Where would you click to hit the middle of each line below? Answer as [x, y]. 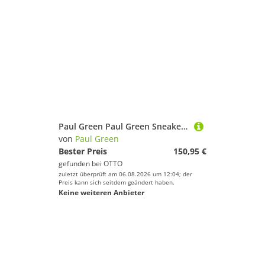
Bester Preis [83, 151]
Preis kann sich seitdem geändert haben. [117, 182]
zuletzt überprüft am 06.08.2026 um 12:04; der [125, 174]
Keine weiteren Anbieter [101, 193]
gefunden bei [81, 164]
